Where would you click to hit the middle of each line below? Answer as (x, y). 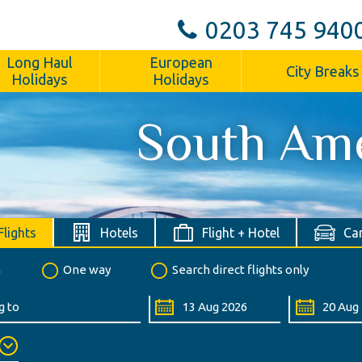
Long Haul (39, 62)
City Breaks (322, 71)
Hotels (119, 232)
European (181, 62)
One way (87, 269)
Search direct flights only (240, 269)
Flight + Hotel (240, 232)
